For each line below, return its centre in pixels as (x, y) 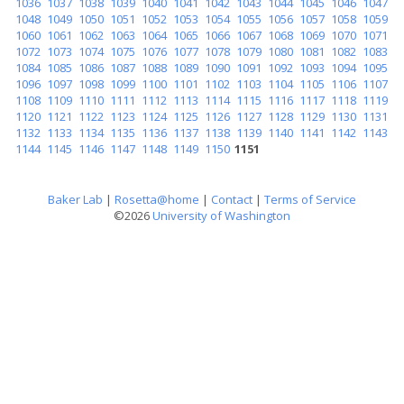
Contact (232, 199)
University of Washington (221, 216)
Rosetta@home (157, 199)
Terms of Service (310, 199)
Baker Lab (75, 199)
